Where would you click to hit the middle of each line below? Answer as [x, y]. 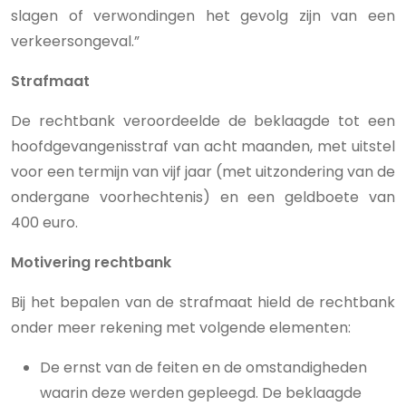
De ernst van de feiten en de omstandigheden [203, 367]
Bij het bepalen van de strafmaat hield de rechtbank [203, 302]
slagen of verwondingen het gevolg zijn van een [203, 16]
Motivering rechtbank [91, 262]
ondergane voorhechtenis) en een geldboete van [203, 197]
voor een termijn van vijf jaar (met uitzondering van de [203, 172]
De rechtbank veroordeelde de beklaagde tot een [203, 121]
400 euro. [44, 222]
